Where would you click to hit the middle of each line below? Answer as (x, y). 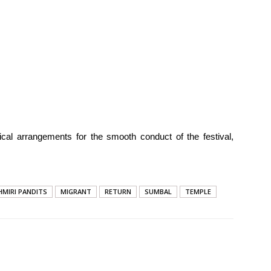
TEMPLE (198, 191)
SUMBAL (158, 191)
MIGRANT (76, 191)
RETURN (118, 191)
